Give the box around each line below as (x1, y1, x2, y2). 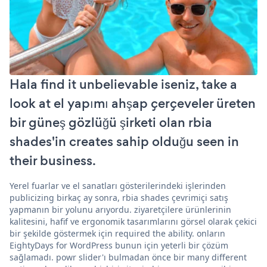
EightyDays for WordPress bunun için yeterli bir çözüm (10, 239, 228, 251)
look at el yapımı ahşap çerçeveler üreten (10, 94, 256, 113)
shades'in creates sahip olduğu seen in (10, 132, 239, 151)
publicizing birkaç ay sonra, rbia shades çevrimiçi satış (10, 191, 228, 203)
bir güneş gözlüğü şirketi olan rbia (10, 113, 212, 132)
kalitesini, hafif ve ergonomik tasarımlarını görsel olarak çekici (10, 215, 257, 227)
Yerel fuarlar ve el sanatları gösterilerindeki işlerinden (10, 179, 226, 191)
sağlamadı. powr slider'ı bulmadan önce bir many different (10, 251, 247, 263)
